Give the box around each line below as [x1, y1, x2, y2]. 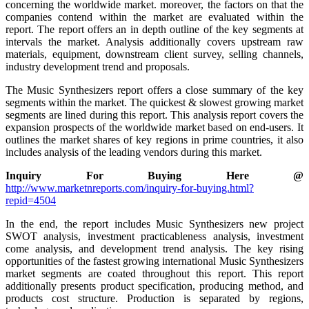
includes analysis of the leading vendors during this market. [6, 146, 262, 158]
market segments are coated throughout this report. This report [6, 267, 303, 279]
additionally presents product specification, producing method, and [6, 279, 303, 292]
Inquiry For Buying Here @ [6, 169, 303, 181]
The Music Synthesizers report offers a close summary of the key [6, 83, 303, 96]
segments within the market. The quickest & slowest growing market [6, 96, 303, 108]
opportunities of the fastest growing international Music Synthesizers [6, 255, 303, 267]
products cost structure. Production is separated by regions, [6, 292, 303, 304]
